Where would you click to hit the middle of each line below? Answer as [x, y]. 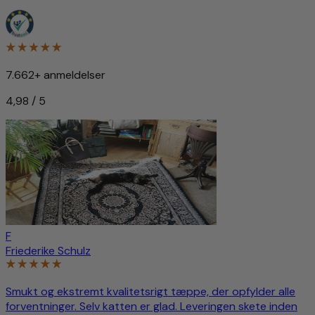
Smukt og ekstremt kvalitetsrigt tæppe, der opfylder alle [150, 291]
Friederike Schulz [48, 250]
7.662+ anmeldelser [56, 75]
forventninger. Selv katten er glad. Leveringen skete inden [152, 306]
